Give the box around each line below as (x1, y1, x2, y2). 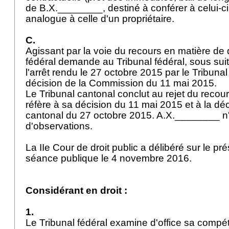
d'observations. (26, 121, 95, 131)
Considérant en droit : (26, 185, 127, 196)
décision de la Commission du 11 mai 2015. (26, 78, 219, 88)
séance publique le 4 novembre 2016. (26, 153, 197, 164)
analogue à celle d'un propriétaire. (26, 13, 177, 24)
